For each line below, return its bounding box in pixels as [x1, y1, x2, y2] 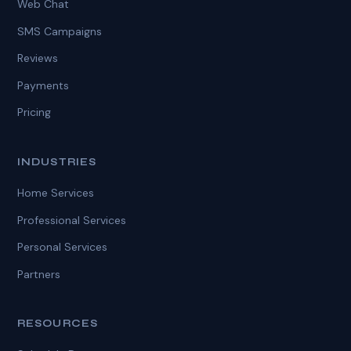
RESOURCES [17, 317, 98, 331]
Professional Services [17, 212, 127, 227]
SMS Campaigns [17, 24, 103, 38]
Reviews [17, 51, 59, 66]
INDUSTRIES [17, 155, 96, 168]
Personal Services [17, 240, 108, 255]
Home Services [17, 185, 95, 200]
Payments [17, 78, 70, 92]
